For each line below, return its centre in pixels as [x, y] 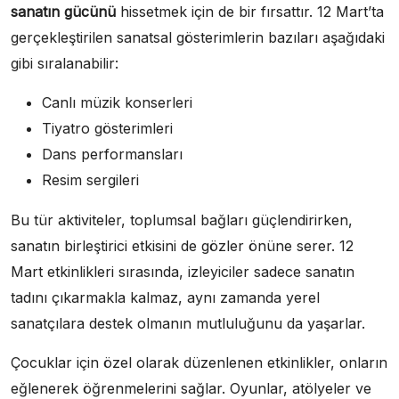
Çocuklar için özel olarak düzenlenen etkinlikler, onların [199, 363]
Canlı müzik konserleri [117, 103]
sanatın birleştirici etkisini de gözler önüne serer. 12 [182, 246]
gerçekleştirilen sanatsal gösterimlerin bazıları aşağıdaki [198, 38]
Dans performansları [112, 155]
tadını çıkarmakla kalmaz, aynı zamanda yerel [165, 298]
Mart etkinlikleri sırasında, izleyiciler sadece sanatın [183, 272]
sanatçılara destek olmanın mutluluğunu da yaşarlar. [188, 324]
